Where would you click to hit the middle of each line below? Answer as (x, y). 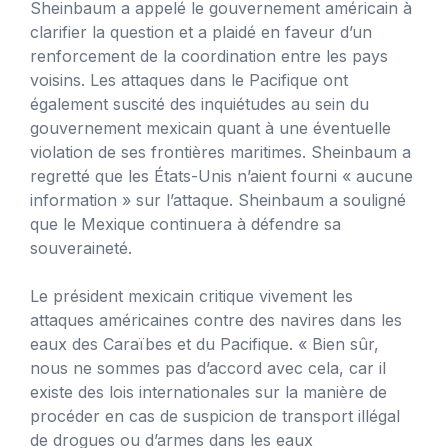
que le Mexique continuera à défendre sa (185, 223)
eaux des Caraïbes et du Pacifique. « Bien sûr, (204, 343)
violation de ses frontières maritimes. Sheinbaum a (220, 151)
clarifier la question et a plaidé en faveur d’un (201, 31)
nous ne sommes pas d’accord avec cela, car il (208, 367)
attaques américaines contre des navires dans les (216, 319)
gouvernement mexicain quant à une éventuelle (210, 127)
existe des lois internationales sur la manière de (208, 391)
